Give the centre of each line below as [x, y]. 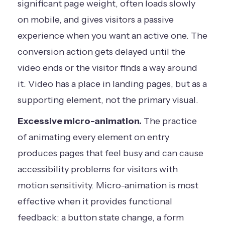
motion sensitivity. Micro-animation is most [108, 185]
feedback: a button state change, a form [101, 217]
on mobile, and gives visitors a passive [96, 19]
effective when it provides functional [95, 201]
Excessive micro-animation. [80, 121]
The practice [169, 121]
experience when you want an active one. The [113, 35]
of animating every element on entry [93, 137]
